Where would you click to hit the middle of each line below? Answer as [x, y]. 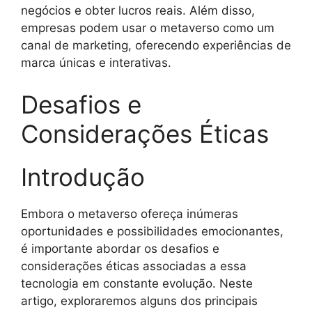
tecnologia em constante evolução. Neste [137, 283]
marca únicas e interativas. [96, 63]
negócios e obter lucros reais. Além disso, [138, 11]
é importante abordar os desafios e [120, 248]
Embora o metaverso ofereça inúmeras [130, 213]
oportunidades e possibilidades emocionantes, [152, 231]
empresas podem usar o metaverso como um [148, 28]
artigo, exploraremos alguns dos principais [139, 301]
